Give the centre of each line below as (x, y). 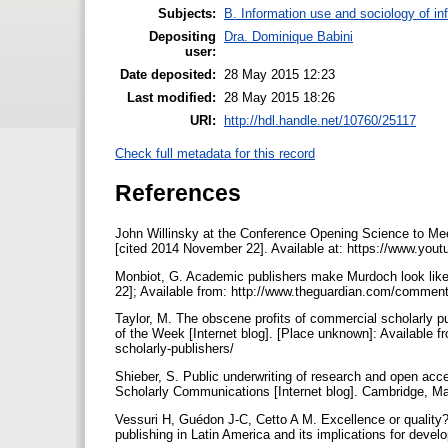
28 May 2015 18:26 (279, 97)
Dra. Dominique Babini (288, 36)
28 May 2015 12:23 (279, 74)
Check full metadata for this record (215, 153)
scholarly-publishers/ (176, 349)
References (178, 192)
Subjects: (187, 13)
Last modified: (171, 97)
